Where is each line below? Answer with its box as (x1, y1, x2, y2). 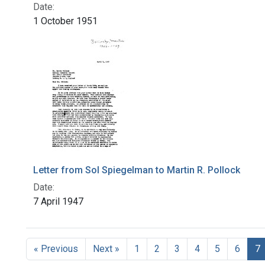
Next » (93, 243, 119, 255)
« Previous (34, 243, 78, 255)
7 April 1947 (33, 196, 83, 208)
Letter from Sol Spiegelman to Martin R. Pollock (33, 164, 240, 176)
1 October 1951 (33, 15, 98, 27)
